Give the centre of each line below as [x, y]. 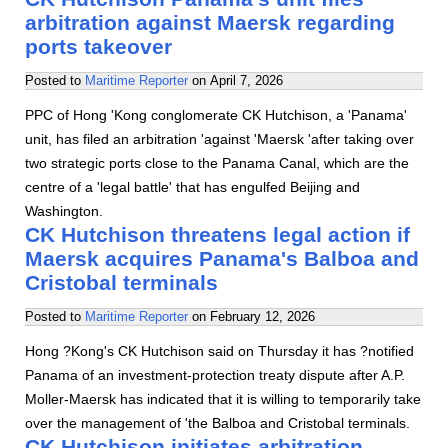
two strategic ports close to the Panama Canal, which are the [217, 163]
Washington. [64, 211]
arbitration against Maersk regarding [210, 22]
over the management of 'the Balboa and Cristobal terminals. [217, 423]
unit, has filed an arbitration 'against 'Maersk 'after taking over [219, 139]
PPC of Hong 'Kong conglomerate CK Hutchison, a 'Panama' [216, 115]
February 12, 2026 [262, 316]
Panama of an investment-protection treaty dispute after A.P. [215, 375]
